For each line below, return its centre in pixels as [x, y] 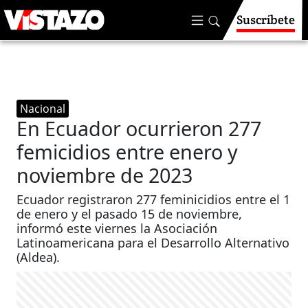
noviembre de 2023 [105, 175]
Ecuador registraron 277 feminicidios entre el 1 [154, 199]
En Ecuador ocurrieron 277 [139, 128]
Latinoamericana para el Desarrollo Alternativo [153, 243]
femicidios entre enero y [128, 152]
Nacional [43, 109]
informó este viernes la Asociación [117, 228]
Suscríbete [266, 20]
